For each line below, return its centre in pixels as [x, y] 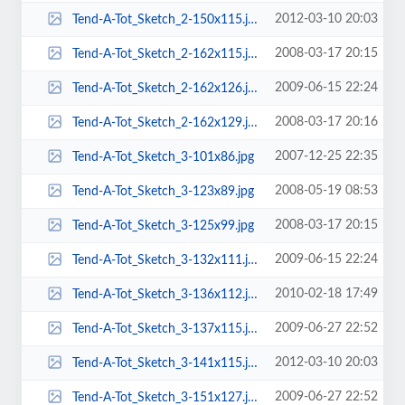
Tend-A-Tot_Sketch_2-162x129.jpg [160, 122]
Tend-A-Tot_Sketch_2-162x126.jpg [160, 88]
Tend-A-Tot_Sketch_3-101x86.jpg [163, 157]
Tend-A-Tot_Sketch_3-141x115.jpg [160, 363]
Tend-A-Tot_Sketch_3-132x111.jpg [160, 260]
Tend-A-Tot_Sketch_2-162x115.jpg [160, 54]
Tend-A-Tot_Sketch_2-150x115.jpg [160, 19]
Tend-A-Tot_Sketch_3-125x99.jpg [163, 226]
